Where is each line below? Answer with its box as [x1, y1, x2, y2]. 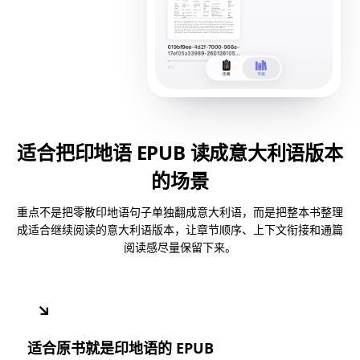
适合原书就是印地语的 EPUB [27, 337, 214, 358]
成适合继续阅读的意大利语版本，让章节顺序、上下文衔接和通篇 [17, 221, 343, 237]
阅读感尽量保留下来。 [124, 239, 236, 255]
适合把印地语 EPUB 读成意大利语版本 [17, 138, 343, 166]
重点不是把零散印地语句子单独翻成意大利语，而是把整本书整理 [17, 203, 343, 219]
